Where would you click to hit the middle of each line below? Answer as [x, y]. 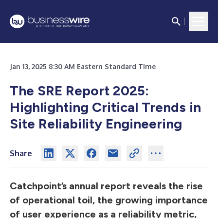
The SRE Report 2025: [79, 91]
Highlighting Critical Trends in [105, 107]
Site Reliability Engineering [96, 124]
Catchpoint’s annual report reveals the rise [106, 186]
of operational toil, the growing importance [109, 200]
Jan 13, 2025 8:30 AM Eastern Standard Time [83, 66]
